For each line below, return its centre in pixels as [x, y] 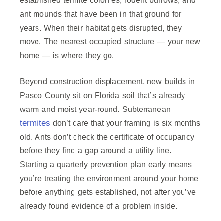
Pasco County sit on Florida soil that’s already [103, 96]
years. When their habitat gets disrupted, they [101, 28]
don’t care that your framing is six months [125, 123]
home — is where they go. [67, 56]
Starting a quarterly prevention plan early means [106, 165]
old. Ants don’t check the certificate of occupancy [107, 137]
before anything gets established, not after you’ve [108, 192]
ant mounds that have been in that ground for [101, 14]
